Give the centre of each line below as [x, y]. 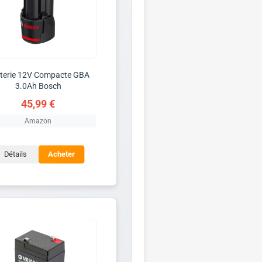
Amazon [38, 121]
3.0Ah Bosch [38, 86]
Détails [15, 154]
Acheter [61, 154]
